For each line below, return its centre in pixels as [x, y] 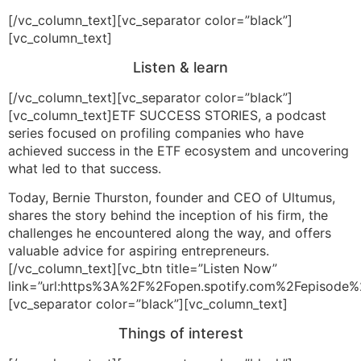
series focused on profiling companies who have [156, 133]
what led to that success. [85, 168]
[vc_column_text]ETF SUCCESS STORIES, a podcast [167, 115]
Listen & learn [180, 67]
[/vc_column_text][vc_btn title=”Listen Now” [143, 269]
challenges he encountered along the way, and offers [170, 233]
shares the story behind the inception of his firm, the [168, 216]
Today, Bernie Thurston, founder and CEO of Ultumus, [172, 198]
